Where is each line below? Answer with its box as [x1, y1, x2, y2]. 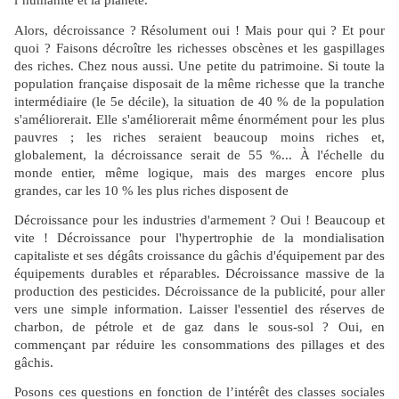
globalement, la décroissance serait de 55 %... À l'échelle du [14, 147, 385, 162]
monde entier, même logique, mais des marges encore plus [14, 165, 385, 180]
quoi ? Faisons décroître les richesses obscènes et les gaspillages [14, 40, 385, 55]
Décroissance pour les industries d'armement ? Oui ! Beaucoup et [14, 213, 385, 228]
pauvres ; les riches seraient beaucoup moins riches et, [14, 129, 385, 144]
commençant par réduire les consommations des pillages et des [14, 338, 385, 353]
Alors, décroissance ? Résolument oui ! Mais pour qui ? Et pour [14, 22, 385, 37]
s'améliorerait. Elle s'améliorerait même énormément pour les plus [14, 111, 385, 126]
